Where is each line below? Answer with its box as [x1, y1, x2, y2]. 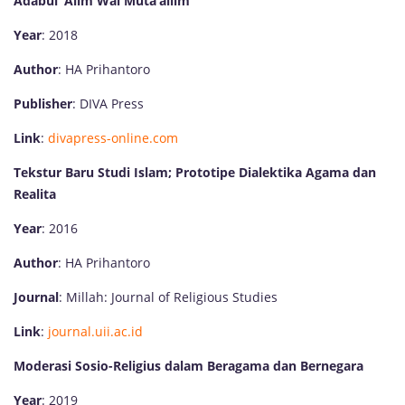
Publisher [14, 94, 72, 112]
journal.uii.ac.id [48, 322, 143, 340]
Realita [14, 184, 56, 202]
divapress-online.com [48, 128, 178, 146]
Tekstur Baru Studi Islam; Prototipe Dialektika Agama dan [14, 163, 376, 181]
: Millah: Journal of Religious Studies [59, 287, 278, 306]
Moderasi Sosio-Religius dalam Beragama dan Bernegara [14, 356, 363, 374]
